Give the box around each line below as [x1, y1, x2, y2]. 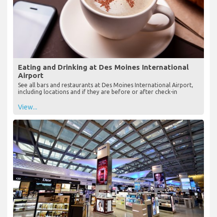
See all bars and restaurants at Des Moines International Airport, [18, 81, 193, 88]
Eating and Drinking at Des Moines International [18, 62, 189, 71]
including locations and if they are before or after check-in [18, 88, 177, 95]
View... [18, 103, 37, 111]
